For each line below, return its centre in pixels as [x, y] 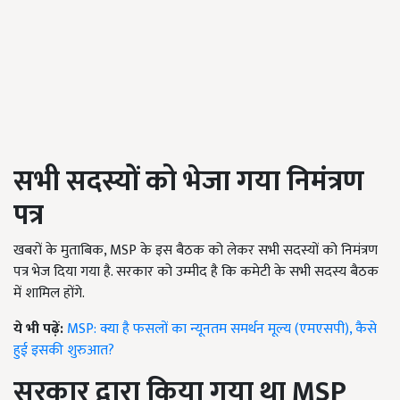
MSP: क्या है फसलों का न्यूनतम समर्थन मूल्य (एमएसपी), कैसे [222, 329]
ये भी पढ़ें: [40, 329]
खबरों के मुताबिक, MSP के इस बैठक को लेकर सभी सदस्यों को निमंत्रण [196, 251]
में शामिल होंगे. [49, 294]
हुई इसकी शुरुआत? [64, 351]
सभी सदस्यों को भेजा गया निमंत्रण [189, 182]
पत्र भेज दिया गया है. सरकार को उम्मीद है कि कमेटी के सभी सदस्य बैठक [196, 272]
